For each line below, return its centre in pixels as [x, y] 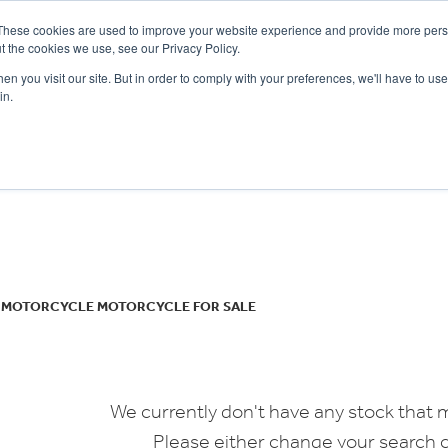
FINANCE [222, 115]
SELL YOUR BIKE [139, 115]
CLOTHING [371, 115]
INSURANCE [294, 115]
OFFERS [48, 115]
